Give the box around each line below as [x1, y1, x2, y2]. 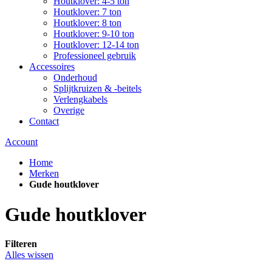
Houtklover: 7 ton [53, 7, 121, 18]
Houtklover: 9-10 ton [53, 29, 134, 39]
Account [5, 137, 38, 148]
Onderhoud [53, 72, 97, 83]
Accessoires [29, 61, 75, 72]
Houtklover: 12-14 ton [53, 39, 139, 50]
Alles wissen [5, 250, 53, 260]
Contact [29, 116, 59, 127]
